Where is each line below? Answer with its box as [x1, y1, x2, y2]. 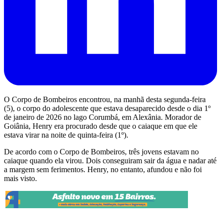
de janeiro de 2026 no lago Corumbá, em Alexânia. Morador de [4, 112, 201, 121]
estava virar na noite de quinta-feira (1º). [4, 130, 128, 139]
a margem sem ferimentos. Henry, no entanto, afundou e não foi [4, 165, 202, 174]
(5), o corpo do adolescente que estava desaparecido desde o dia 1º [4, 104, 211, 112]
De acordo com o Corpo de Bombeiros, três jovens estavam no [4, 147, 199, 156]
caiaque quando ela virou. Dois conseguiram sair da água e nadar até [4, 156, 217, 165]
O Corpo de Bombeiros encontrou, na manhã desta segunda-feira [4, 95, 206, 104]
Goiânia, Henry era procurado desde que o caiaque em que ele [4, 121, 197, 130]
